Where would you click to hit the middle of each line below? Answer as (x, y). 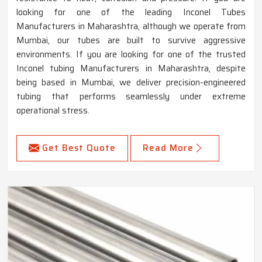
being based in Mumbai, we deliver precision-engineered (131, 83)
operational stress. (53, 111)
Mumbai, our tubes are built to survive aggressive (131, 41)
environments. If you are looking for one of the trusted (131, 55)
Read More (168, 148)
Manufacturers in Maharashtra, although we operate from (131, 27)
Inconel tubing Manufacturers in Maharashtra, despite (131, 69)
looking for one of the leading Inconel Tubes (131, 13)
